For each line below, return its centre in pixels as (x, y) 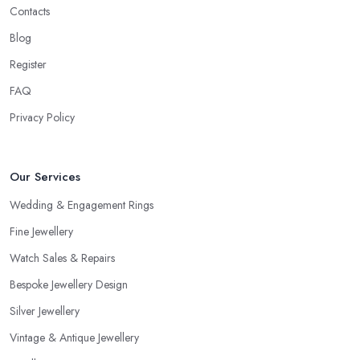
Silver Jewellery (45, 311)
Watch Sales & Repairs (62, 258)
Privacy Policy (42, 118)
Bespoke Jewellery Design (69, 285)
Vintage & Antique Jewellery (74, 338)
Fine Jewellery (41, 232)
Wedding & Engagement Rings (82, 205)
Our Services (45, 177)
